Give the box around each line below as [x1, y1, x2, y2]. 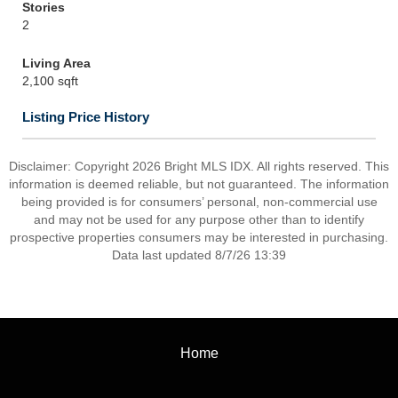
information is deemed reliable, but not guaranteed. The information [9, 177, 389, 191]
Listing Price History [22, 109, 149, 124]
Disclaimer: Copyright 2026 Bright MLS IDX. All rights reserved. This [9, 159, 389, 173]
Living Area [22, 56, 91, 70]
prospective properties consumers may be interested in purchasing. [10, 230, 388, 244]
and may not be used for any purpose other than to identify [34, 212, 364, 227]
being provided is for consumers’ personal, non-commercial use [20, 195, 378, 209]
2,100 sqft [22, 74, 78, 88]
